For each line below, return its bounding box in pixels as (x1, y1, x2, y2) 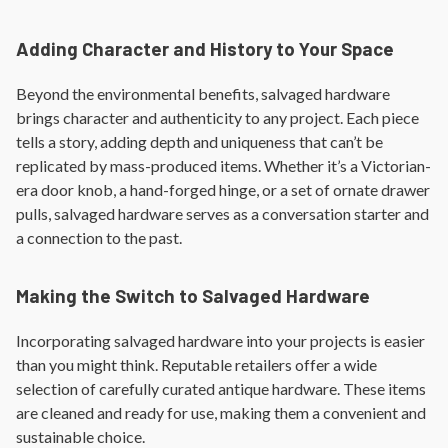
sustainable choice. (16, 426, 145, 446)
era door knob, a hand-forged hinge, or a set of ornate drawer (16, 179, 430, 199)
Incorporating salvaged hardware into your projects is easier (16, 330, 425, 350)
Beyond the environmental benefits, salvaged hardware (16, 83, 390, 103)
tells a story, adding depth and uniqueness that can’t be (16, 131, 383, 151)
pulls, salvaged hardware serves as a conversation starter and (16, 203, 429, 223)
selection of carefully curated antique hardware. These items (16, 378, 426, 398)
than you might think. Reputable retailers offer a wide (16, 354, 377, 374)
